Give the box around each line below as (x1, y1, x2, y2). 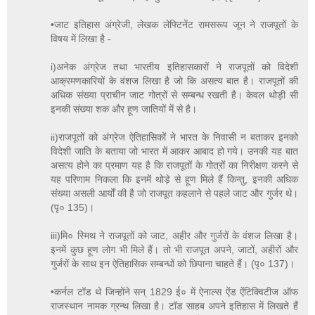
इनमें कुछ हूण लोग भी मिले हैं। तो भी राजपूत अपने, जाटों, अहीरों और (51, 243, 298, 255)
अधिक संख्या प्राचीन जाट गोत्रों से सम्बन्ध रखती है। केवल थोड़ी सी (51, 89, 298, 101)
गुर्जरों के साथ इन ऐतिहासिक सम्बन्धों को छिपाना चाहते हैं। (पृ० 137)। (51, 257, 295, 269)
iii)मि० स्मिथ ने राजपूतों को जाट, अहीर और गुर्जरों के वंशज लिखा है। (51, 229, 298, 241)
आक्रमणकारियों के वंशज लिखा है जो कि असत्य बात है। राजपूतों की (51, 75, 298, 86)
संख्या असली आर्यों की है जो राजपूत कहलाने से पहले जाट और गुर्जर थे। (51, 187, 298, 199)
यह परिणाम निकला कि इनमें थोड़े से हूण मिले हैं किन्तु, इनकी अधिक (51, 173, 298, 185)
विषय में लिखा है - (51, 32, 112, 44)
